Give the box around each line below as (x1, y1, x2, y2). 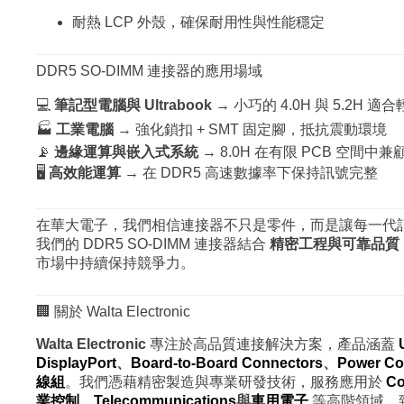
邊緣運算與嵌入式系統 (54, 144, 198, 161)
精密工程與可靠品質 (270, 236, 399, 252)
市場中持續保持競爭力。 (36, 255, 195, 271)
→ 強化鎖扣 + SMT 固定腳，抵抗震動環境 (114, 122, 387, 138)
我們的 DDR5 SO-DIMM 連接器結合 (36, 236, 270, 252)
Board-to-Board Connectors (131, 354, 323, 371)
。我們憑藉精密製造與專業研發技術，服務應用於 (65, 373, 386, 390)
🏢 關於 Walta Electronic (36, 304, 190, 320)
